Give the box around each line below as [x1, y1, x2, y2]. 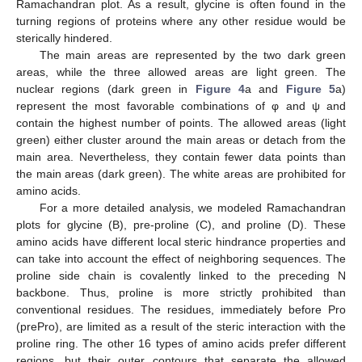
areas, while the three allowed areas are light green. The [16, 65, 346, 79]
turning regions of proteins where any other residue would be [16, 15, 346, 28]
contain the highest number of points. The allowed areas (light [16, 116, 346, 130]
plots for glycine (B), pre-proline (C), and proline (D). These [16, 218, 346, 232]
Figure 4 [195, 82, 246, 96]
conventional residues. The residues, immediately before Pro [16, 303, 346, 317]
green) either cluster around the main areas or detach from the [16, 133, 346, 147]
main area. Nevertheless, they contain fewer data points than [16, 150, 346, 164]
